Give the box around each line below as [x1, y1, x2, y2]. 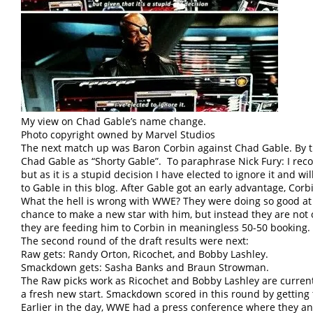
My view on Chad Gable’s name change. [21, 115, 206, 129]
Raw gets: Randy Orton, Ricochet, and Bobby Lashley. [21, 247, 268, 261]
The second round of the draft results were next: [21, 234, 249, 248]
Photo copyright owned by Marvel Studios [21, 128, 215, 142]
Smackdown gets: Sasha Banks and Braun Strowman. [21, 261, 269, 275]
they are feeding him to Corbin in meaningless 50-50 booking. [21, 221, 310, 235]
